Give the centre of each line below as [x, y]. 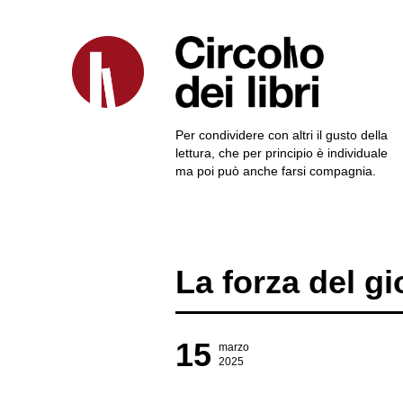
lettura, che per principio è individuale [282, 153]
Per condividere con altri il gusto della [282, 135]
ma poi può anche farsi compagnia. [276, 171]
